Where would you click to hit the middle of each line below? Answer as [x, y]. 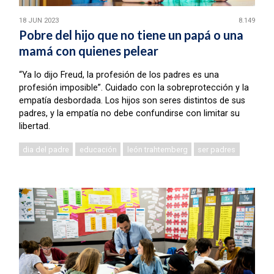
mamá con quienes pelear [88, 51]
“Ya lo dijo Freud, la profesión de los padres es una [119, 75]
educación [98, 149]
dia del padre [46, 149]
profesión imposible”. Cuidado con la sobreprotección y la [134, 88]
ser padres [217, 149]
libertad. [34, 127]
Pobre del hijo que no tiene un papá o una [131, 35]
